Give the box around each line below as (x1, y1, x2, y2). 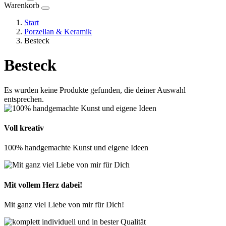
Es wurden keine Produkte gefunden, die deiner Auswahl (4, 85, 186, 94)
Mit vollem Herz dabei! (4, 180, 82, 189)
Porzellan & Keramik (24, 27, 92, 36)
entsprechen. (4, 94, 44, 103)
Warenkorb (4, 1, 39, 10)
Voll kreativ (4, 124, 44, 133)
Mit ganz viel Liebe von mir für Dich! (4, 200, 124, 209)
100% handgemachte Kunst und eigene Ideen (4, 143, 148, 152)
